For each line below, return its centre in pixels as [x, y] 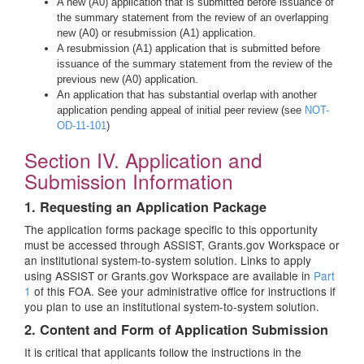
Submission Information [129, 181]
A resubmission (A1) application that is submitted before [188, 48]
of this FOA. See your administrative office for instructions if [183, 291]
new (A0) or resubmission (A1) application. [156, 33]
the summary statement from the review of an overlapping [193, 17]
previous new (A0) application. [128, 79]
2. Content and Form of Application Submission [176, 329]
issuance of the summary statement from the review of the [195, 64]
